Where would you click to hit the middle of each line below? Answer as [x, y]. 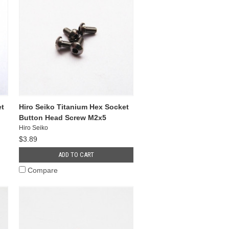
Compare [43, 170]
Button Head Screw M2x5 [63, 117]
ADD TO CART [76, 154]
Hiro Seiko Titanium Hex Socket [74, 107]
